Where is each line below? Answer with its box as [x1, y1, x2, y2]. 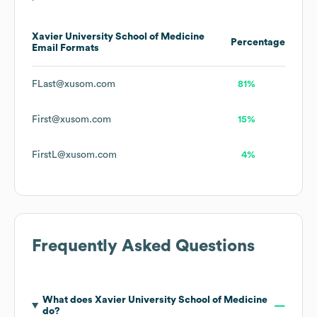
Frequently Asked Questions [32, 238, 255, 255]
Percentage [231, 38, 285, 48]
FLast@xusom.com [32, 79, 115, 90]
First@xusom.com [32, 115, 111, 125]
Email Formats [32, 43, 99, 54]
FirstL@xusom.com [32, 150, 117, 161]
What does [42, 295, 95, 306]
